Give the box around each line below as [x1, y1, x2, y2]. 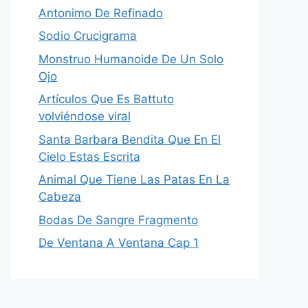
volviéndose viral [38, 109, 131, 123]
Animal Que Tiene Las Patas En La [38, 173, 230, 186]
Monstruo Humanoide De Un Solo [38, 52, 223, 66]
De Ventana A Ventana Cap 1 [38, 236, 199, 250]
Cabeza [38, 190, 81, 203]
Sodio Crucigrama [38, 29, 137, 43]
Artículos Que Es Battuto [38, 92, 174, 106]
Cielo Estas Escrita [38, 149, 140, 164]
